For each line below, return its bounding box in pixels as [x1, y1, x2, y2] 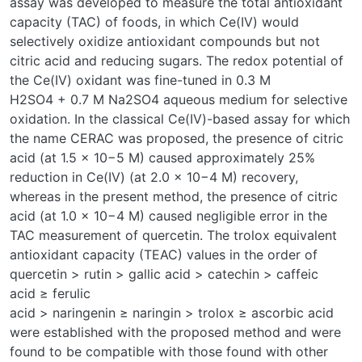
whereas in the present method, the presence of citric [10, 187, 338, 204]
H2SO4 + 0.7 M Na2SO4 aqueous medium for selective [10, 90, 347, 107]
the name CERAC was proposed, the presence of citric [10, 129, 343, 146]
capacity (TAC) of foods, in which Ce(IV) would [10, 13, 299, 30]
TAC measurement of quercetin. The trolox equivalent [10, 226, 337, 243]
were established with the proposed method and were [10, 323, 341, 340]
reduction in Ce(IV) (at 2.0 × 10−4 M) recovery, [10, 168, 298, 185]
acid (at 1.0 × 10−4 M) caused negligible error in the [10, 207, 327, 224]
